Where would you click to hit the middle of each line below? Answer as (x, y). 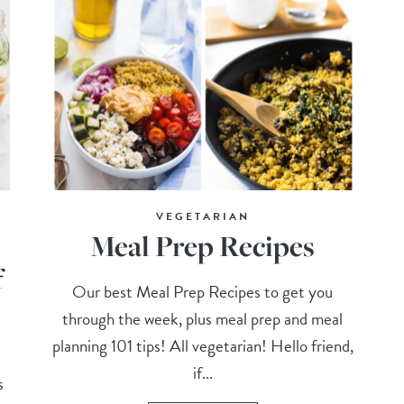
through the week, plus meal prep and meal (203, 319)
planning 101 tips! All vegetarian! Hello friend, (202, 346)
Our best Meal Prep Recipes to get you (203, 292)
